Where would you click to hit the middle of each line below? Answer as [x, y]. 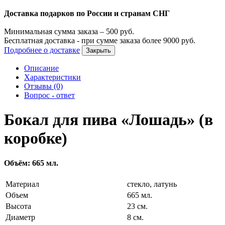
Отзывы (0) [43, 86]
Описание [41, 68]
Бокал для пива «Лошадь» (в [108, 120]
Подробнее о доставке [42, 50]
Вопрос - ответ [49, 95]
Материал [22, 184]
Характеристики [52, 77]
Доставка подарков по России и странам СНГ [87, 13]
